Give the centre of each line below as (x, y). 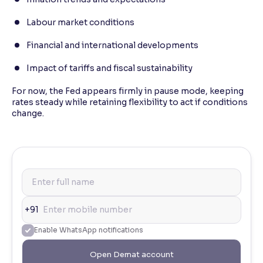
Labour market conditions (80, 23)
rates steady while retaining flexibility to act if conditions (130, 102)
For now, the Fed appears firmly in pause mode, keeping (128, 91)
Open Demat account (131, 255)
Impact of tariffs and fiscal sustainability (109, 68)
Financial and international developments (112, 45)
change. (28, 114)
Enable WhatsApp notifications (89, 230)
